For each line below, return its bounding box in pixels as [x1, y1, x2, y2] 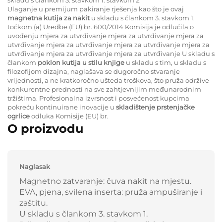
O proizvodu [7, 121, 83, 136]
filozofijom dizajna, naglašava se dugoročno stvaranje [7, 67, 180, 75]
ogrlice [7, 111, 31, 120]
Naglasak [19, 162, 50, 170]
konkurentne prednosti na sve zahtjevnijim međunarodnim [7, 85, 201, 93]
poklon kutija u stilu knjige [38, 58, 126, 66]
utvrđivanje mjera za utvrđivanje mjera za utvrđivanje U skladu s [7, 49, 215, 57]
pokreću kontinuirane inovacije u [7, 103, 116, 111]
